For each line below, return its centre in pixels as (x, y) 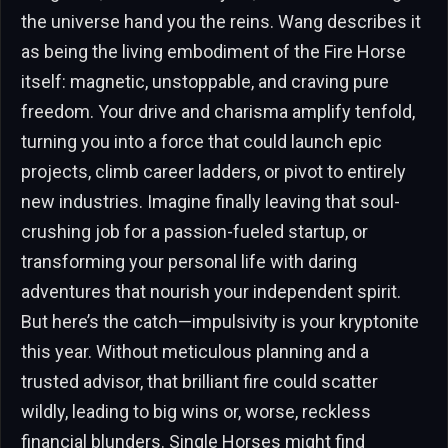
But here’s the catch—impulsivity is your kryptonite (220, 321)
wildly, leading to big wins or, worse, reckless (196, 411)
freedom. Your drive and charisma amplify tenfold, (218, 111)
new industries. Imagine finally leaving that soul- (210, 201)
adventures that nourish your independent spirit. (211, 291)
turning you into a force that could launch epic (201, 141)
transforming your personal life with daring (189, 261)
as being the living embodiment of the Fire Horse (213, 51)
